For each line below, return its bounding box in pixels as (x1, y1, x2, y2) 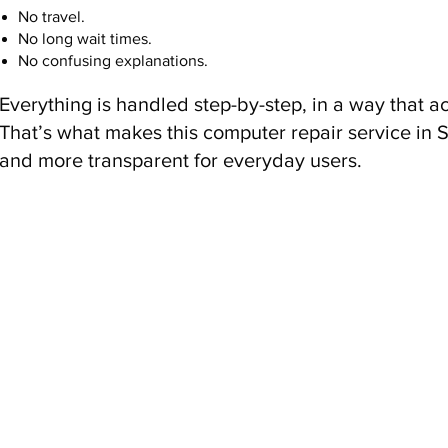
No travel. (18, 8, 86, 26)
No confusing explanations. (18, 52, 209, 70)
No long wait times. (18, 30, 153, 48)
